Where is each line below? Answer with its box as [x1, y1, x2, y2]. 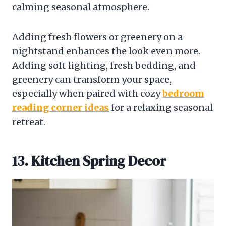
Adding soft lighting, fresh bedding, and [12, 59, 196, 71]
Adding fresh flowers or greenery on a [12, 31, 183, 43]
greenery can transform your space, [12, 73, 172, 85]
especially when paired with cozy [12, 87, 162, 99]
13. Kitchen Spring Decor [12, 151, 166, 171]
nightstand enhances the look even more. [12, 45, 200, 57]
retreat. [12, 116, 45, 128]
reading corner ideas [12, 101, 109, 114]
